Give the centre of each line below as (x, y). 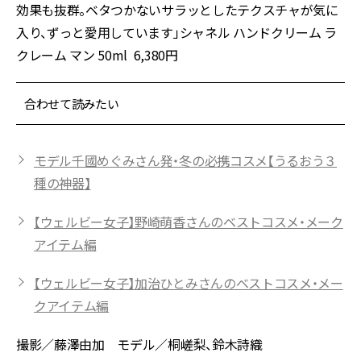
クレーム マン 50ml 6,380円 (97, 55)
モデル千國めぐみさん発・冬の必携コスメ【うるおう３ (185, 161)
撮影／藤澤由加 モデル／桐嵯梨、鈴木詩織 (139, 344)
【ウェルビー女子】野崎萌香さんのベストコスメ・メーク (189, 222)
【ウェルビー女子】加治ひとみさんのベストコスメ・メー (189, 283)
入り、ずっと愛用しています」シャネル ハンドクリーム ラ (177, 33)
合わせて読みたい (72, 104)
